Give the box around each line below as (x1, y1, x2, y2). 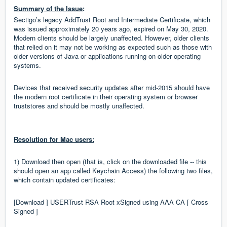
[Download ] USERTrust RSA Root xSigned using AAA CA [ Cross (14, 197, 208, 207)
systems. (14, 60, 41, 70)
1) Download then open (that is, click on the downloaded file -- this (14, 157, 207, 167)
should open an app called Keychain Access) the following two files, (14, 166, 213, 176)
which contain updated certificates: (14, 175, 116, 185)
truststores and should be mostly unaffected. (14, 101, 146, 111)
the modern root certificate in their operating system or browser (14, 92, 198, 102)
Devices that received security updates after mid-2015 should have (14, 83, 210, 93)
